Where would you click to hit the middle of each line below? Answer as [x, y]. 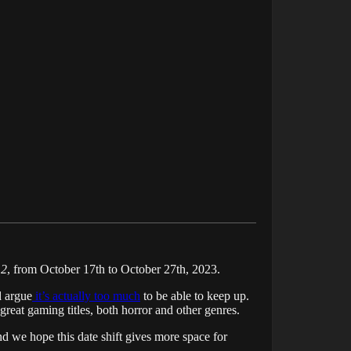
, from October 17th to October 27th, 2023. [114, 270]
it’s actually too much [86, 296]
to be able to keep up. [195, 296]
